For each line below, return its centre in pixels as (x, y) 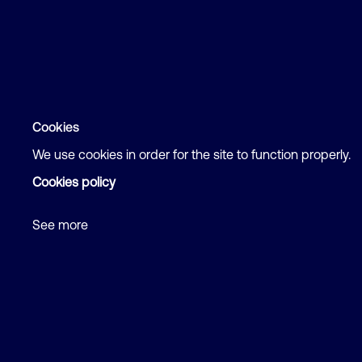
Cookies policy (74, 182)
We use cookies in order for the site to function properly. (192, 154)
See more (60, 225)
